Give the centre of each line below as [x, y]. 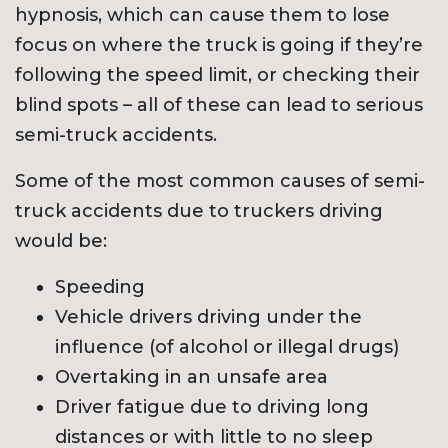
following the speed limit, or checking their [217, 75]
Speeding [100, 287]
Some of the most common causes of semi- [220, 181]
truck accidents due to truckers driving [199, 211]
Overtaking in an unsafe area [191, 377]
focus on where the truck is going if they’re [219, 45]
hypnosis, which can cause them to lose [202, 15]
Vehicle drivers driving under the [208, 317]
